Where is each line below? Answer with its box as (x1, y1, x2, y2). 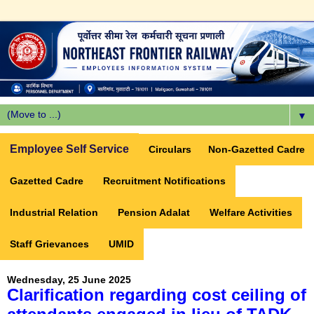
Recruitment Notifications (103, 175, 226, 187)
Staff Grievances (10, 238, 89, 250)
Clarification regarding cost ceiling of (7, 285, 306, 305)
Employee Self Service (10, 143, 129, 156)
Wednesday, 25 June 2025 (7, 274, 131, 286)
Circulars (149, 144, 191, 156)
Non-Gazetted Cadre (208, 144, 305, 156)
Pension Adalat (118, 207, 190, 219)
